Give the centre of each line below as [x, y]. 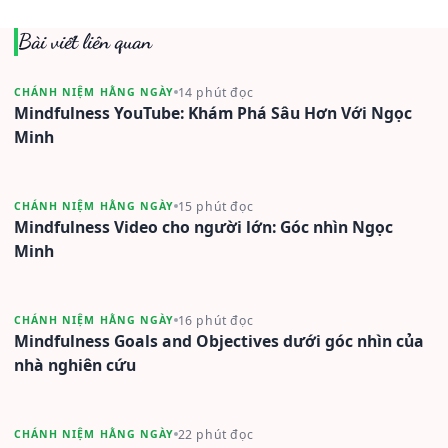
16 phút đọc [215, 320]
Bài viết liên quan [84, 41]
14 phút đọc [215, 92]
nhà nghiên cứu [75, 364]
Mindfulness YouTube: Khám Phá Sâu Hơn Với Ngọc [213, 112]
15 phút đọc [215, 206]
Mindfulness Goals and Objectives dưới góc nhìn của [219, 340]
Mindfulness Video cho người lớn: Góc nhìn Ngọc [203, 226]
